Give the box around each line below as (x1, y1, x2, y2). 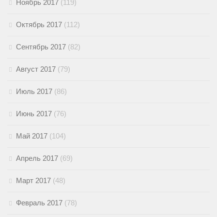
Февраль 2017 (16, 199, 62, 207)
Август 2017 (16, 65, 56, 74)
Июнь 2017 (16, 109, 52, 118)
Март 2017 (16, 176, 51, 185)
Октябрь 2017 (16, 20, 62, 29)
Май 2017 (16, 132, 47, 140)
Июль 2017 (16, 87, 52, 96)
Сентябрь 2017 (16, 43, 66, 51)
